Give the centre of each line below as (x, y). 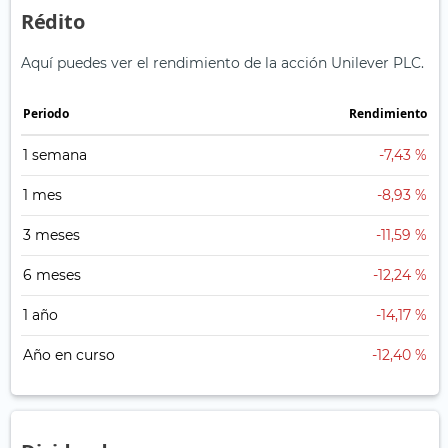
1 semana (55, 155)
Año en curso (69, 355)
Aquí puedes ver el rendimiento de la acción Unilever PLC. (222, 63)
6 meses (52, 275)
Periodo (46, 114)
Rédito (53, 22)
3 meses (51, 235)
